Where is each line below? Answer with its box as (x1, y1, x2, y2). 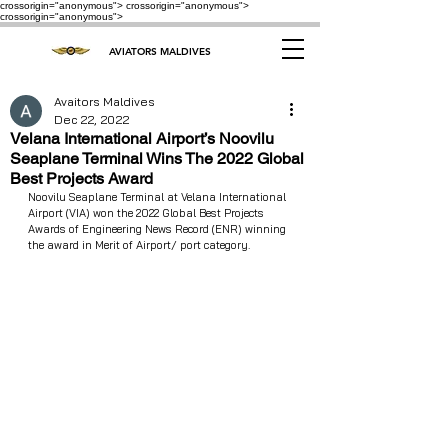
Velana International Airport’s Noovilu (10, 129, 274, 148)
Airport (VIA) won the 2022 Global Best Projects (28, 206, 267, 220)
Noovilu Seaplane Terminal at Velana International (28, 190, 289, 204)
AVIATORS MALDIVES (108, 45, 211, 58)
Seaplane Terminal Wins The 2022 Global (10, 149, 304, 168)
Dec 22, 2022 (54, 112, 129, 127)
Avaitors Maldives (54, 94, 155, 109)
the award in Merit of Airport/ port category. (28, 238, 250, 252)
